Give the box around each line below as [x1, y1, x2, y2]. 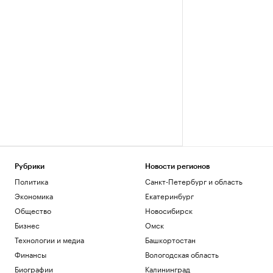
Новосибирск [144, 204, 193, 216]
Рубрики [15, 163, 44, 171]
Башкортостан [144, 233, 196, 246]
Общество [15, 204, 51, 216]
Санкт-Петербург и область [144, 175, 243, 187]
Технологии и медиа [15, 233, 84, 246]
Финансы [15, 248, 46, 260]
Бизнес [15, 219, 40, 231]
